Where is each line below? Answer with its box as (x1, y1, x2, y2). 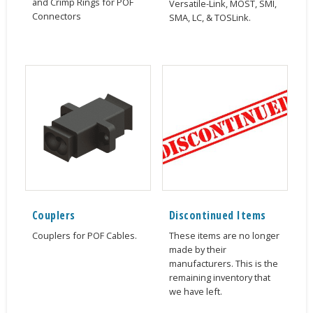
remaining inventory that (168, 271, 270, 284)
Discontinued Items (168, 208, 266, 224)
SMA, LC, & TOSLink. (168, 10, 251, 24)
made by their (168, 243, 226, 256)
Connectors (31, 9, 81, 22)
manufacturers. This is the (168, 257, 278, 270)
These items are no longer (168, 229, 279, 242)
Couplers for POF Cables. (31, 229, 137, 242)
